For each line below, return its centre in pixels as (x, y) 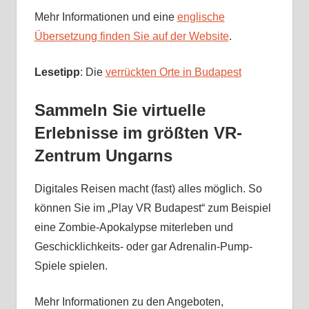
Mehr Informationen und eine (106, 17)
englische (201, 17)
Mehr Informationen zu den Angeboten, (129, 301)
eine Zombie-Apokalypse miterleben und (133, 227)
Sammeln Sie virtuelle (120, 110)
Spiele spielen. (72, 266)
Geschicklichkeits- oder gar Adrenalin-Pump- (143, 246)
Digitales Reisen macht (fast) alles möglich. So (148, 188)
